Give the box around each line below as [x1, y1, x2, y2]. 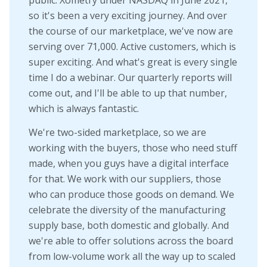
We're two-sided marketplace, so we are [29, 125, 206, 139]
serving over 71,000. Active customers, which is [29, 40, 236, 54]
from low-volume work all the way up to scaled [29, 249, 235, 263]
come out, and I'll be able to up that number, [29, 86, 227, 100]
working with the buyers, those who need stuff [29, 141, 237, 154]
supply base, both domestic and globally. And [29, 218, 229, 232]
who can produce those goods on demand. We [29, 187, 234, 201]
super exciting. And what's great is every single [29, 55, 237, 69]
